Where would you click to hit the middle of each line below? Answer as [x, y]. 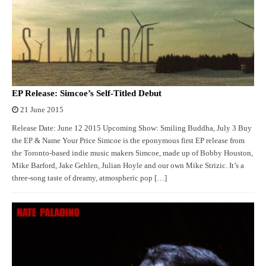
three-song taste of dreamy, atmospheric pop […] [89, 178]
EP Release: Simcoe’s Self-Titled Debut [87, 93]
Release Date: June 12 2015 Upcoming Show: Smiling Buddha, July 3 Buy [132, 128]
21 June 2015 [42, 110]
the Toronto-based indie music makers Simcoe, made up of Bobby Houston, [132, 153]
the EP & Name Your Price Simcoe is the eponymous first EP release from [128, 140]
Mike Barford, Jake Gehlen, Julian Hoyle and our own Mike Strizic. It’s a [128, 165]
